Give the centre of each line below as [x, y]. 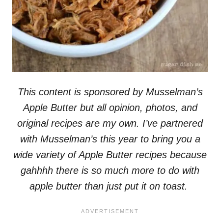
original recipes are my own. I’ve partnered [110, 123]
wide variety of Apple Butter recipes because [110, 154]
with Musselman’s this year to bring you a [110, 139]
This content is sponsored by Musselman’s [110, 92]
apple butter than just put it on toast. [110, 186]
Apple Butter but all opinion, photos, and [110, 107]
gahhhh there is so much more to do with [110, 170]
